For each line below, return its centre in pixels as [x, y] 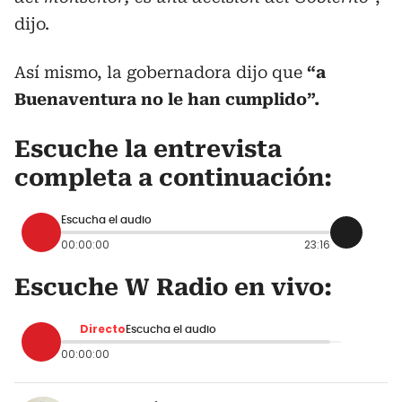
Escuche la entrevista [148, 149]
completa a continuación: [173, 177]
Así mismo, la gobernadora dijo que [161, 72]
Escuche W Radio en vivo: [173, 287]
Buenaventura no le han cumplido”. [167, 99]
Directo [103, 328]
